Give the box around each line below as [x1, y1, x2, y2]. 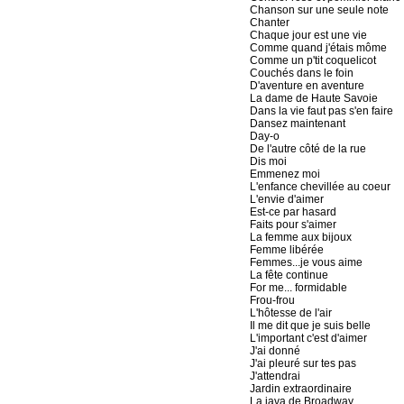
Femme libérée [249, 243, 324, 256]
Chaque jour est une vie [249, 29, 367, 41]
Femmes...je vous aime [249, 256, 363, 269]
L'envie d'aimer [249, 193, 324, 206]
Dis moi [249, 155, 287, 168]
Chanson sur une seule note [249, 4, 389, 16]
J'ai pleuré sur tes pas [249, 357, 356, 370]
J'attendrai [249, 370, 300, 382]
